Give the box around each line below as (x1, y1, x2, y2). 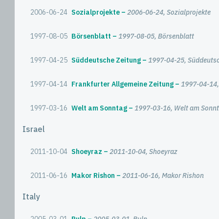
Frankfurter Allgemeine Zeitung (71, 80, 174, 88)
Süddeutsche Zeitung (71, 56, 141, 65)
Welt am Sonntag (71, 104, 127, 112)
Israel (22, 124, 45, 134)
